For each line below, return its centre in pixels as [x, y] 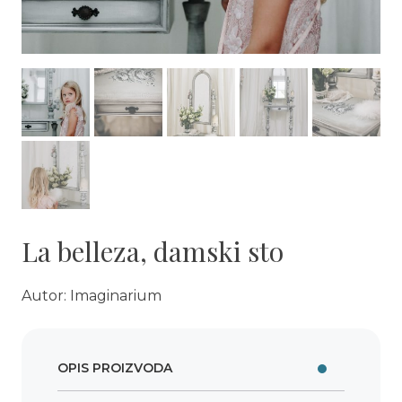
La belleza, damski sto [153, 252]
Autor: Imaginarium [92, 296]
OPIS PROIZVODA [115, 368]
